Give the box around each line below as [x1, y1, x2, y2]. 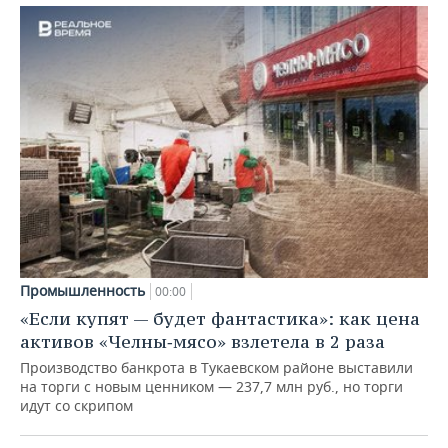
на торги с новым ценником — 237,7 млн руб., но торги [20, 376, 403, 396]
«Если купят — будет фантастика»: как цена [20, 306, 420, 330]
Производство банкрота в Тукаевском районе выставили [20, 357, 413, 377]
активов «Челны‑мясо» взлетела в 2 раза [20, 329, 385, 353]
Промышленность [20, 280, 145, 300]
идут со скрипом [20, 395, 133, 415]
